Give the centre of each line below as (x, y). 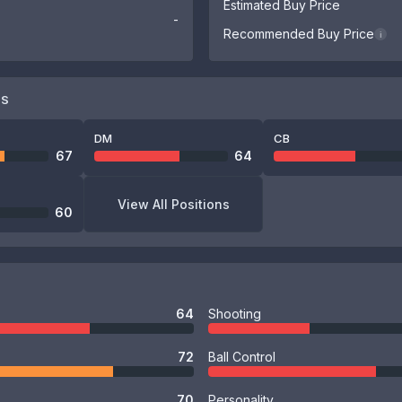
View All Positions (173, 204)
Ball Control (242, 357)
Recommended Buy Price (299, 34)
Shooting (235, 314)
